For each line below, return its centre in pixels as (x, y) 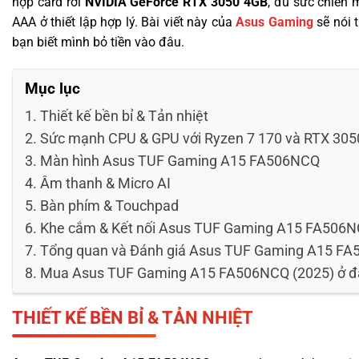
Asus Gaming (274, 22)
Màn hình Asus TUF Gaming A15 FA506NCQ (179, 161)
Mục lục (52, 89)
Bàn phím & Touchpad (109, 206)
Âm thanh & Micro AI (105, 183)
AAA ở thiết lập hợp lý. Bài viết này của (124, 22)
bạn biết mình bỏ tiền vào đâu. (98, 42)
